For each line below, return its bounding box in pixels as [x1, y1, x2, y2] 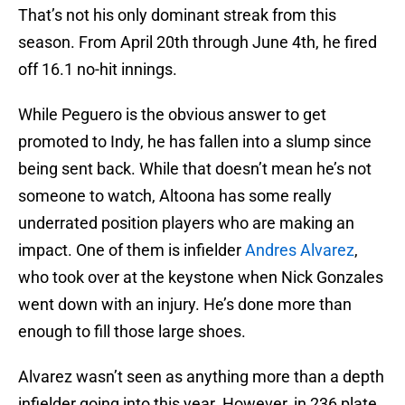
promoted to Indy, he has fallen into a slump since [18, 132, 372, 152]
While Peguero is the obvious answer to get [18, 105, 326, 125]
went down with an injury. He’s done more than [18, 295, 352, 315]
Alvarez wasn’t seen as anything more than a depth [18, 367, 384, 387]
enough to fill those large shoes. [18, 322, 246, 342]
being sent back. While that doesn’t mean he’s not [18, 159, 372, 179]
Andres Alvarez [245, 240, 354, 260]
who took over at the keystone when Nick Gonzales [18, 268, 383, 287]
